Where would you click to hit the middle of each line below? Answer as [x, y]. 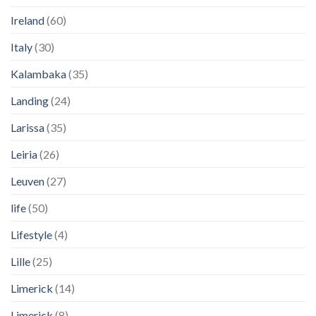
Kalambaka [38, 74]
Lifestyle [31, 235]
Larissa [28, 128]
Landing [30, 101]
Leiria [24, 154]
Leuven [28, 181]
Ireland [28, 20]
